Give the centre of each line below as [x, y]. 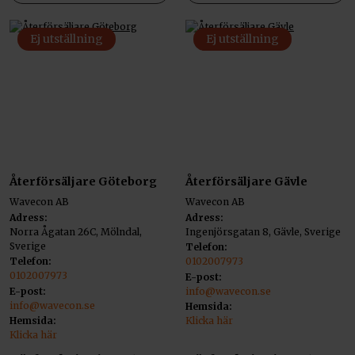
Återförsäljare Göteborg [83, 181]
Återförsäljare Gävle [246, 181]
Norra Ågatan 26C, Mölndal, [76, 231]
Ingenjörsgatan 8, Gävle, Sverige [263, 231]
